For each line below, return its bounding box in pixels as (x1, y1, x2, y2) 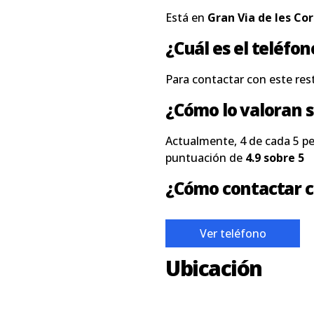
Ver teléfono (199, 226, 266, 241)
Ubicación (165, 254, 262, 282)
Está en (165, 10, 207, 25)
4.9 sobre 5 (245, 150, 304, 165)
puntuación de (165, 150, 245, 165)
